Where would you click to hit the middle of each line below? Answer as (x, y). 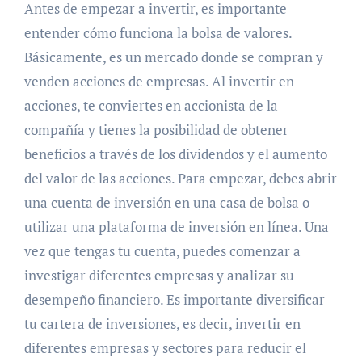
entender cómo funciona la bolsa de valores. (158, 32)
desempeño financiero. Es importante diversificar (174, 299)
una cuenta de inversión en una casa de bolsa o (166, 202)
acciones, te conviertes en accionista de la (151, 105)
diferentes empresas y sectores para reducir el (165, 347)
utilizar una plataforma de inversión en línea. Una (176, 226)
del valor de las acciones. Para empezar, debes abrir (180, 178)
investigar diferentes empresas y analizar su (159, 275)
